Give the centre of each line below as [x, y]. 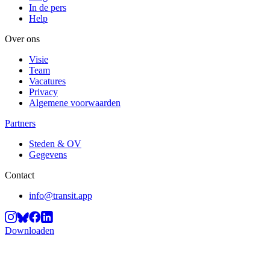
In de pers [48, 7]
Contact [20, 175]
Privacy [43, 92]
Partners [20, 123]
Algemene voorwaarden [75, 102]
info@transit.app [61, 195]
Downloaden [30, 230]
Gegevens [48, 154]
